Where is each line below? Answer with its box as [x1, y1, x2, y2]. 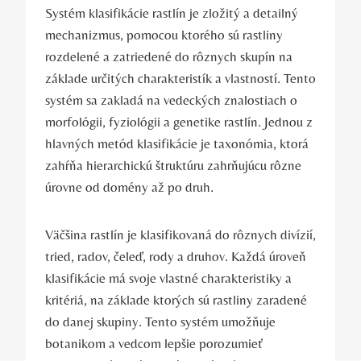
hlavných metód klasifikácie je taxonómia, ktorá [45, 135, 309, 151]
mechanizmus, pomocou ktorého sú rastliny [45, 26, 283, 43]
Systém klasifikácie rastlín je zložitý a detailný [45, 4, 298, 21]
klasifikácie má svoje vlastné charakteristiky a [45, 269, 292, 286]
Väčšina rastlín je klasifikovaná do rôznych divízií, [45, 226, 316, 243]
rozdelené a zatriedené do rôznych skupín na [45, 48, 293, 64]
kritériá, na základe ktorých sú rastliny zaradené [45, 291, 307, 308]
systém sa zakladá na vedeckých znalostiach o [45, 91, 297, 108]
